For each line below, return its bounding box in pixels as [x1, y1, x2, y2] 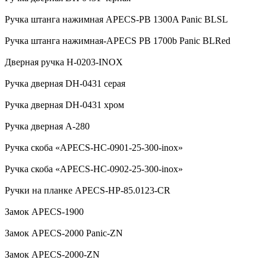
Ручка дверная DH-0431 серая [5, 78, 125, 89]
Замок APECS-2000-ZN [5, 249, 100, 260]
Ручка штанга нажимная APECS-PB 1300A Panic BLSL [5, 14, 228, 25]
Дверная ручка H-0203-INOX [5, 57, 123, 68]
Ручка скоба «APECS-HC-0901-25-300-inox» [5, 142, 183, 153]
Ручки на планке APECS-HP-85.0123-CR [5, 185, 170, 196]
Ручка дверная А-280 [5, 121, 90, 132]
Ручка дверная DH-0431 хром [5, 100, 124, 110]
